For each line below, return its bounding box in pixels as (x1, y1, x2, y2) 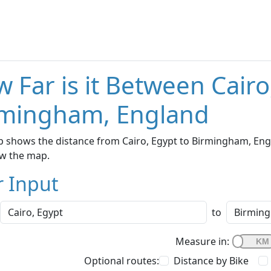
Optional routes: (84, 254, 159, 268)
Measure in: (175, 235, 229, 249)
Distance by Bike (174, 254, 249, 268)
